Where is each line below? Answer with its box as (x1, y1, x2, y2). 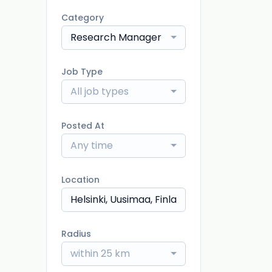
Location (61, 174, 100, 186)
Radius (61, 228, 91, 240)
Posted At (61, 120, 104, 132)
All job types (70, 84, 129, 98)
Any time (70, 138, 113, 152)
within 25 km (70, 246, 130, 260)
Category (61, 12, 104, 24)
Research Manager (70, 30, 161, 44)
